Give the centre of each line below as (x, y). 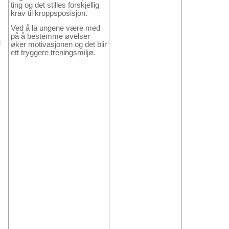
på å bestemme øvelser (50, 36)
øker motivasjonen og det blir (59, 44)
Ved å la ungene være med (55, 28)
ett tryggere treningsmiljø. (53, 52)
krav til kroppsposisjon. (49, 13)
